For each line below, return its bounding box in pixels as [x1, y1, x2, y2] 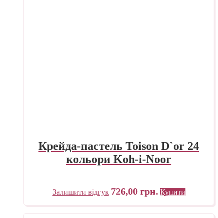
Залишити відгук [52, 187, 109, 196]
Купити [160, 187, 185, 196]
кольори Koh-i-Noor [66, 152, 171, 165]
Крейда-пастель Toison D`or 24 [38, 139, 199, 152]
